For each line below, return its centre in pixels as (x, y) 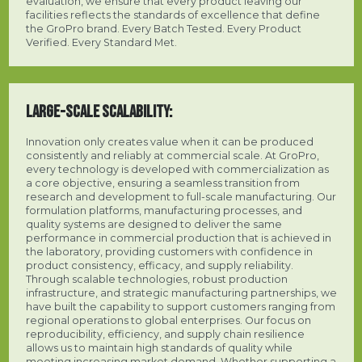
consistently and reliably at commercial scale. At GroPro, (172, 156)
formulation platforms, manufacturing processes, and (164, 211)
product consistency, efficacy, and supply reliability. (159, 266)
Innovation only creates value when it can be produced (169, 142)
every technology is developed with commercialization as (177, 170)
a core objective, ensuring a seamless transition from (162, 183)
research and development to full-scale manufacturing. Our (181, 197)
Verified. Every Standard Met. (101, 43)
